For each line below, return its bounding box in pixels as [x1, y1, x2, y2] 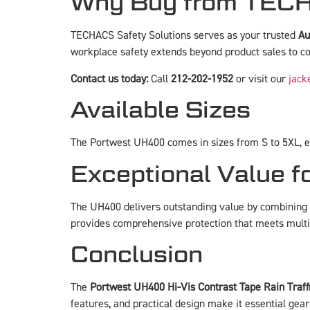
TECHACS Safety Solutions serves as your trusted [71, 28, 298, 43]
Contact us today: [71, 71, 148, 86]
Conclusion [71, 240, 203, 268]
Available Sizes [71, 96, 250, 124]
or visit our [233, 71, 289, 86]
